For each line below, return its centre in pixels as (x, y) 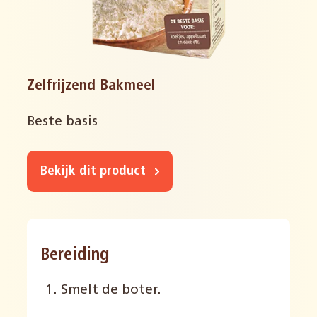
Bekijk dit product (95, 171)
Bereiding (75, 256)
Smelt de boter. (111, 291)
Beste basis (63, 122)
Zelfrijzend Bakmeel (91, 86)
